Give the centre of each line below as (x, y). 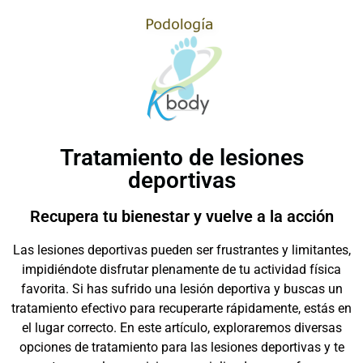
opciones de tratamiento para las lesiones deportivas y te (181, 347)
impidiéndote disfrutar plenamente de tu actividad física (181, 269)
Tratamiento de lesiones (181, 158)
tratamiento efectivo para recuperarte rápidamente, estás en (181, 308)
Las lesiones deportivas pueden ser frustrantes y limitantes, (181, 250)
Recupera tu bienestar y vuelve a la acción (181, 216)
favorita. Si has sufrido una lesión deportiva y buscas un (181, 289)
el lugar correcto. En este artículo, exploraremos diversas (181, 328)
